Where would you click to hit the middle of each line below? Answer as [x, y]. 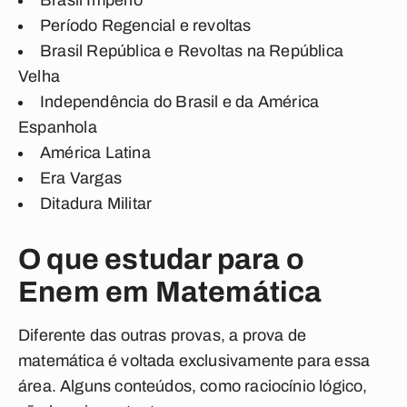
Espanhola [58, 127]
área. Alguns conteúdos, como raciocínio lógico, [193, 386]
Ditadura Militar [98, 203]
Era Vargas [81, 178]
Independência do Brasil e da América [180, 102]
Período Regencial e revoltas [146, 25]
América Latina [95, 153]
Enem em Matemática [170, 292]
